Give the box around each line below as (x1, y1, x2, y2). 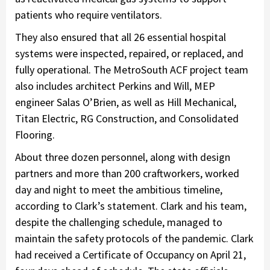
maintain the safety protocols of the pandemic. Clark (15, 231, 254, 245)
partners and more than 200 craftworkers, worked (15, 166, 239, 180)
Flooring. (15, 127, 55, 142)
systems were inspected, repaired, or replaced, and (15, 46, 243, 60)
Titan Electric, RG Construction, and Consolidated (15, 111, 239, 125)
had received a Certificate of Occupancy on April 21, (15, 247, 246, 262)
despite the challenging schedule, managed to (15, 215, 222, 229)
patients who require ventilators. (15, 7, 162, 22)
